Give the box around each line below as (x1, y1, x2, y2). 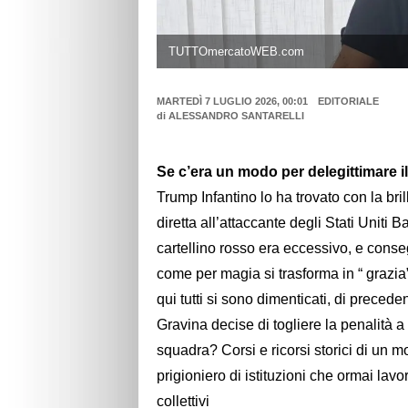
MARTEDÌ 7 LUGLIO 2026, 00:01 (157, 96, 308, 107)
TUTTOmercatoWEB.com (168, 44, 304, 58)
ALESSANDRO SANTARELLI (168, 110, 304, 122)
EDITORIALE (317, 96, 379, 107)
